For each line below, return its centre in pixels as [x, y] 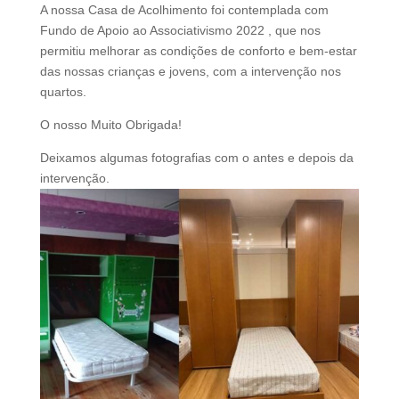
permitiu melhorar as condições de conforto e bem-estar [198, 51]
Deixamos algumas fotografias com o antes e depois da [196, 158]
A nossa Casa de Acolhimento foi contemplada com [184, 10]
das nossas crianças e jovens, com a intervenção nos [190, 71]
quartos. [63, 92]
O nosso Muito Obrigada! [110, 125]
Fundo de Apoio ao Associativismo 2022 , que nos [180, 30]
